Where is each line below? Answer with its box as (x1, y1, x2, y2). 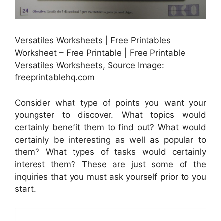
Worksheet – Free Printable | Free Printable (15, 48, 185, 58)
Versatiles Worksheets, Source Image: (15, 60, 164, 71)
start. (15, 184, 36, 194)
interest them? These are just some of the (15, 159, 206, 169)
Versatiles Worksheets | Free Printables (15, 36, 171, 46)
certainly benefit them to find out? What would (15, 122, 206, 132)
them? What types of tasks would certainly (15, 147, 206, 157)
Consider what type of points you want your (15, 97, 206, 108)
